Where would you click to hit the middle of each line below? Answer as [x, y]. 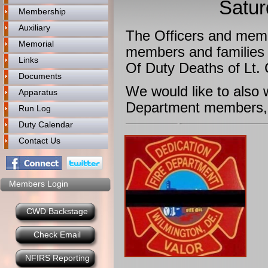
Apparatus [38, 92]
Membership [42, 11]
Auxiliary [34, 28]
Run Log [35, 108]
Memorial [36, 44]
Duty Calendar [46, 124]
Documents [40, 76]
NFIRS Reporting [57, 258]
